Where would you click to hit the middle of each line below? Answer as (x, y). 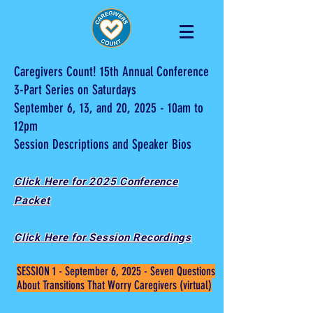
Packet (32, 201)
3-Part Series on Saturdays (75, 90)
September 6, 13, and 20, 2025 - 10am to (109, 108)
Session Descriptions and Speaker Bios (103, 144)
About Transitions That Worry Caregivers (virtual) (114, 285)
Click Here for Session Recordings (103, 238)
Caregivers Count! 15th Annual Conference (111, 72)
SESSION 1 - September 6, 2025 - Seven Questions (116, 271)
